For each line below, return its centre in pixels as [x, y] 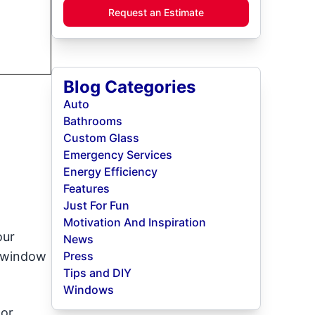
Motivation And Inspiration [135, 222]
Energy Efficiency [111, 172]
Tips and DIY [98, 273]
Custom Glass [102, 138]
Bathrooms [93, 121]
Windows [89, 290]
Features [87, 188]
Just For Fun [97, 205]
